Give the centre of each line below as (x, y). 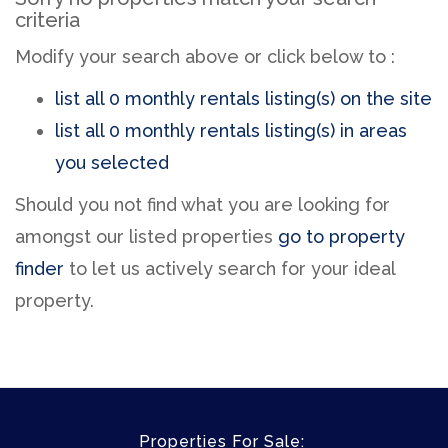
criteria (47, 20)
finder (39, 269)
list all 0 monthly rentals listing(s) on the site (243, 99)
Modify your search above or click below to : (205, 57)
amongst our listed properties (146, 237)
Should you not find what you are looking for (202, 205)
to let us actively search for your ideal (229, 269)
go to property (341, 237)
